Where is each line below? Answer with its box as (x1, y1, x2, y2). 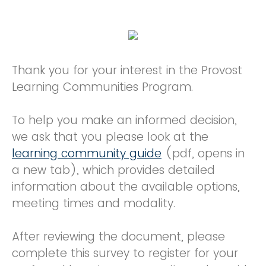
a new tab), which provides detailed (12, 162, 215, 178)
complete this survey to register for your (12, 245, 238, 261)
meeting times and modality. (12, 195, 179, 211)
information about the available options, (12, 179, 240, 195)
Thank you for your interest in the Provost (12, 62, 242, 78)
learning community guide (12, 145, 161, 161)
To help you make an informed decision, (12, 112, 237, 128)
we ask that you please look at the (12, 129, 208, 145)
